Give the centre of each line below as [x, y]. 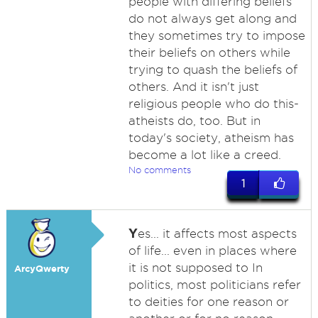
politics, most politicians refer [214, 285]
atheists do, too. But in [194, 121]
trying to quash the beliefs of [213, 70]
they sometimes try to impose [216, 35]
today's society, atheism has [211, 138]
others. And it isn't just [193, 87]
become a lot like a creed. [204, 155]
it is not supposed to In [195, 268]
